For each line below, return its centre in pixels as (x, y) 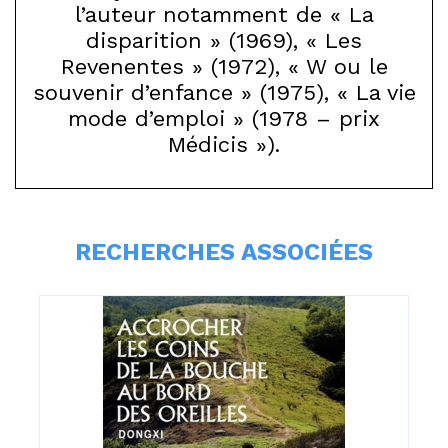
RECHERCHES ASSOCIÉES (224, 252)
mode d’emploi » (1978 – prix (224, 118)
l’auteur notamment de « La (224, 14)
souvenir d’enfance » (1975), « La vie (224, 92)
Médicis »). (224, 144)
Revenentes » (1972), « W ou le (224, 66)
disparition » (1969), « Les (224, 40)
